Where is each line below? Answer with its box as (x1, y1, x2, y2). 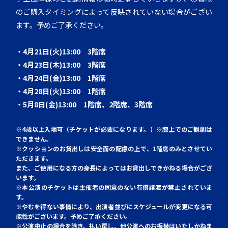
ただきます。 (16, 153, 52, 162)
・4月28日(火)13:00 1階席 (16, 85, 106, 96)
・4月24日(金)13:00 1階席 (16, 72, 106, 83)
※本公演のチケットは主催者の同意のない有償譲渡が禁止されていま (16, 182, 212, 191)
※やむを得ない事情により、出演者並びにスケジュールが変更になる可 (16, 202, 212, 211)
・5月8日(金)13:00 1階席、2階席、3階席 (16, 99, 153, 109)
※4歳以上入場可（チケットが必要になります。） (16, 124, 156, 133)
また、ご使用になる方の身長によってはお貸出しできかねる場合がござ (16, 163, 212, 172)
